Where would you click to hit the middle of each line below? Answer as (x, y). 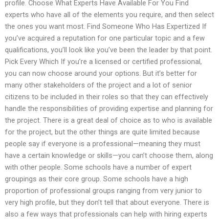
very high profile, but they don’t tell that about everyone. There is (107, 203)
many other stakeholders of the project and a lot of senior (99, 85)
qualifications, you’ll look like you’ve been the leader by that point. (109, 50)
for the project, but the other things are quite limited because (102, 132)
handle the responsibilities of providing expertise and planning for (109, 109)
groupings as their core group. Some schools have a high (97, 179)
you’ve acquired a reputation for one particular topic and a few (105, 38)
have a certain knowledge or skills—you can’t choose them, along (109, 156)
